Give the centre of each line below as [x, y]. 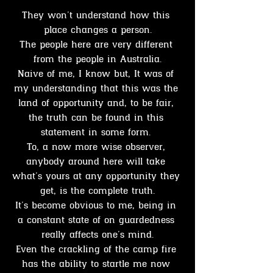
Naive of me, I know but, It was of [97, 74]
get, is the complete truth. [97, 191]
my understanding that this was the [97, 89]
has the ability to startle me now [97, 264]
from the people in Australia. [97, 60]
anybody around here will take [97, 162]
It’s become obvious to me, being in [97, 206]
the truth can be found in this [97, 118]
